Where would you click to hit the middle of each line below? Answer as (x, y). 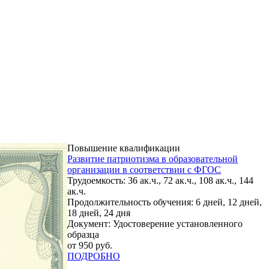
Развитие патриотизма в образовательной (153, 159)
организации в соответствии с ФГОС (144, 169)
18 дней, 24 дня (99, 213)
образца (83, 234)
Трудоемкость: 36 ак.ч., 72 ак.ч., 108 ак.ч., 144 (160, 180)
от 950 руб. (90, 245)
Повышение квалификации (124, 148)
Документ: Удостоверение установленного (155, 223)
